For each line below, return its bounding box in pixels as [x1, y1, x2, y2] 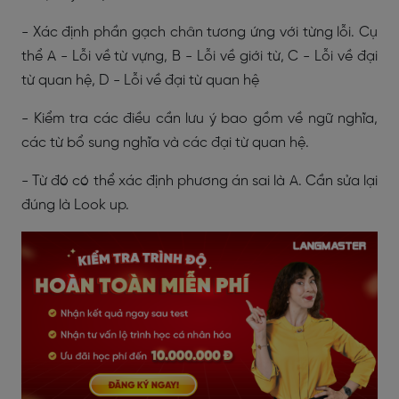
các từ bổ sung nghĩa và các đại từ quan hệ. [21, 135, 309, 151]
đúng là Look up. [21, 198, 129, 213]
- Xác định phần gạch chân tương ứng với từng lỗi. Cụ [21, 25, 378, 40]
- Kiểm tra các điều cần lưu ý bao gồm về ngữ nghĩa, [21, 111, 378, 126]
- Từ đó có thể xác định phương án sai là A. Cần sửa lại [21, 174, 378, 189]
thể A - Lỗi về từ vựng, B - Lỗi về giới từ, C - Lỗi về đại [21, 49, 378, 64]
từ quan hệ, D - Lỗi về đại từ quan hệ [21, 73, 259, 88]
